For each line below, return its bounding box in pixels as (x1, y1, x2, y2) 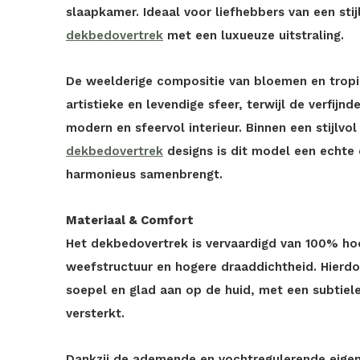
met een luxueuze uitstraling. (163, 28, 344, 43)
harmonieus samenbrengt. (66, 167, 223, 182)
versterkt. (66, 306, 125, 321)
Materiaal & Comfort (66, 213, 194, 227)
